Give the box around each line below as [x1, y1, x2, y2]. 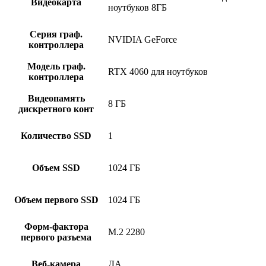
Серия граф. [30, 29, 83, 40]
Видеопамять [27, 93, 85, 104]
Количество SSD [21, 131, 91, 141]
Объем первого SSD [14, 195, 99, 205]
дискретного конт [18, 104, 94, 115]
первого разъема [21, 232, 91, 243]
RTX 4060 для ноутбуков [108, 66, 208, 77]
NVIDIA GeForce [108, 34, 177, 45]
